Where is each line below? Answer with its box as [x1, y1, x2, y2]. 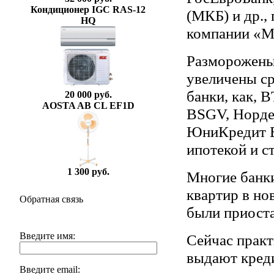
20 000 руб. [64, 89, 112, 100]
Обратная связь [19, 194, 83, 204]
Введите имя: [19, 231, 75, 241]
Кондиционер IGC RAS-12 [31, 4, 146, 15]
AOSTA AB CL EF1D [42, 100, 135, 111]
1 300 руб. [67, 166, 109, 177]
